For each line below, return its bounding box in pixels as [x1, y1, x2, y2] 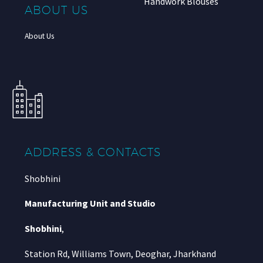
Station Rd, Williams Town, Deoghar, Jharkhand [25, 247, 216, 259]
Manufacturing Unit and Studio [25, 197, 156, 210]
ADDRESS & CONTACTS [25, 145, 161, 159]
